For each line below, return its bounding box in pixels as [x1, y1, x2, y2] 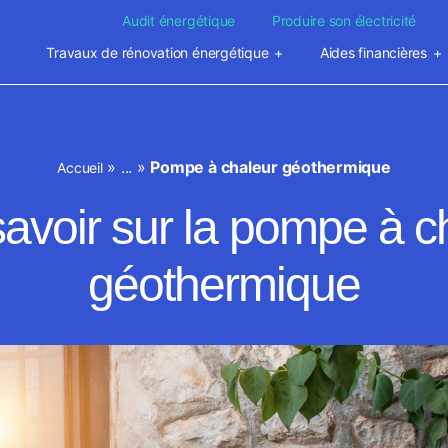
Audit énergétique [122, 12, 236, 29]
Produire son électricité [271, 12, 417, 29]
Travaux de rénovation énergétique [46, 44, 269, 61]
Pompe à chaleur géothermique [150, 157, 391, 177]
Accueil [57, 159, 103, 176]
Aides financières [319, 44, 427, 61]
